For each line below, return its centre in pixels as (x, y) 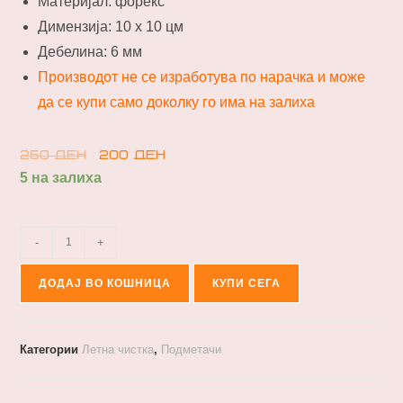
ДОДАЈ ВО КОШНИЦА (105, 283)
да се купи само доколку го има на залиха (177, 102)
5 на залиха (61, 177)
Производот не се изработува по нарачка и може (202, 76)
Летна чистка (118, 349)
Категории (51, 349)
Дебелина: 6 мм (90, 51)
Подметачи (192, 349)
